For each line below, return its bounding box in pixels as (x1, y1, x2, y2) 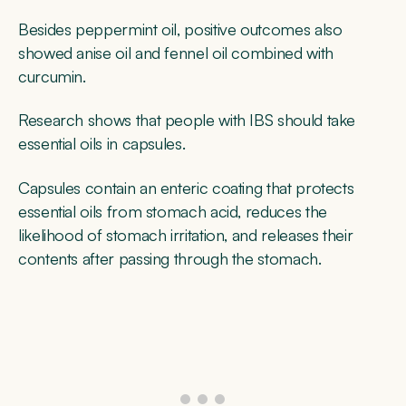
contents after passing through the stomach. (18, 247, 322, 268)
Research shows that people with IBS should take (18, 110, 356, 130)
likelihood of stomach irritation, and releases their (18, 224, 353, 245)
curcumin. (18, 66, 86, 87)
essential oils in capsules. (18, 133, 189, 154)
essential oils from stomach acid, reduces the (18, 200, 327, 221)
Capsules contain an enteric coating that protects (18, 177, 354, 198)
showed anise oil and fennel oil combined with (18, 43, 333, 63)
